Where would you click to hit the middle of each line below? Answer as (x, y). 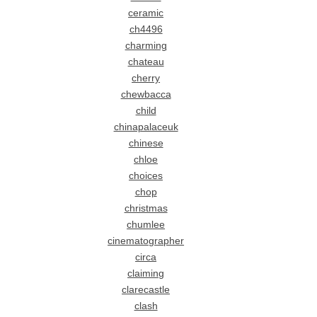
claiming (146, 274)
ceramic (146, 13)
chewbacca (146, 95)
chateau (146, 62)
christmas (146, 209)
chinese (146, 144)
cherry (146, 79)
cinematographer (146, 241)
